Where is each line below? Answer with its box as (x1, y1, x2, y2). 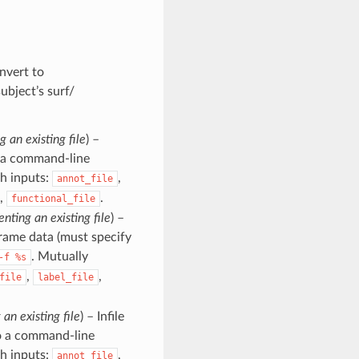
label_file (37, 271, 94, 283)
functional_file (10, 192, 95, 204)
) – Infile (79, 309, 124, 323)
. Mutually (30, 249, 88, 263)
